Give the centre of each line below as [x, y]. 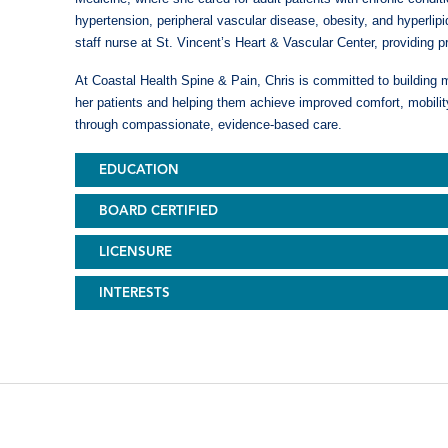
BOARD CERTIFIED [159, 211]
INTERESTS [135, 293]
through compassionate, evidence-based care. [208, 125]
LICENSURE [136, 252]
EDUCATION [139, 170]
